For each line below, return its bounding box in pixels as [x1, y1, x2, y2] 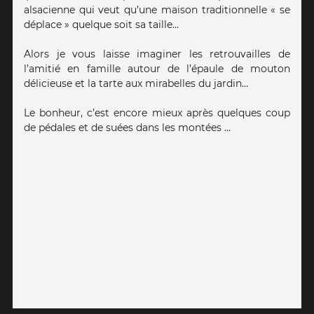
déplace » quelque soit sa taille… [24, 18, 179, 32]
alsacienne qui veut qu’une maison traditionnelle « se [24, 4, 290, 17]
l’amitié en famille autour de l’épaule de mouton [24, 62, 290, 76]
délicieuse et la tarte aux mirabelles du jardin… [24, 77, 248, 90]
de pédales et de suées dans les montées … [24, 121, 231, 135]
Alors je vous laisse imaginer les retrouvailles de [24, 48, 290, 61]
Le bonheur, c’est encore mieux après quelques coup [24, 107, 290, 120]
